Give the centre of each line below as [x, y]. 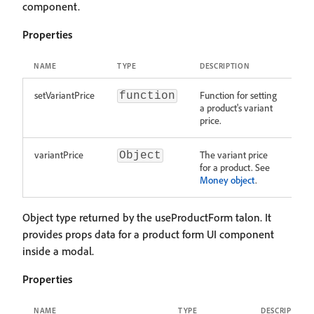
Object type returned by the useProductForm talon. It [147, 217]
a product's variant [236, 108]
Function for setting [238, 95]
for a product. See [235, 167]
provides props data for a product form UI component [148, 234]
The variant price [234, 155]
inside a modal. [58, 251]
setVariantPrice [64, 95]
